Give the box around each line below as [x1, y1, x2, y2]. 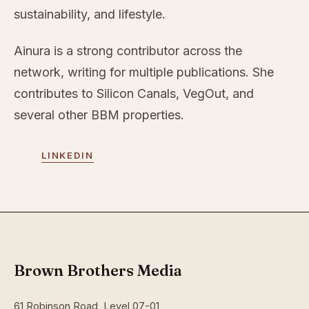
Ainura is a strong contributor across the [14, 43, 242, 59]
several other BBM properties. [14, 108, 184, 123]
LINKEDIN [41, 150, 94, 161]
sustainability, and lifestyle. [14, 7, 166, 22]
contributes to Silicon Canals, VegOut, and [14, 86, 254, 101]
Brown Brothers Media [14, 261, 182, 281]
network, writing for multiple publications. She [14, 65, 274, 80]
